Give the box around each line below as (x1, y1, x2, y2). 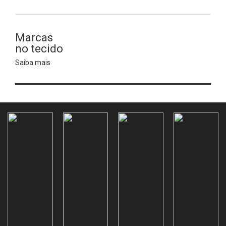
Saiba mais (15, 59, 50, 67)
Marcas (15, 31, 53, 44)
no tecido (15, 42, 63, 55)
